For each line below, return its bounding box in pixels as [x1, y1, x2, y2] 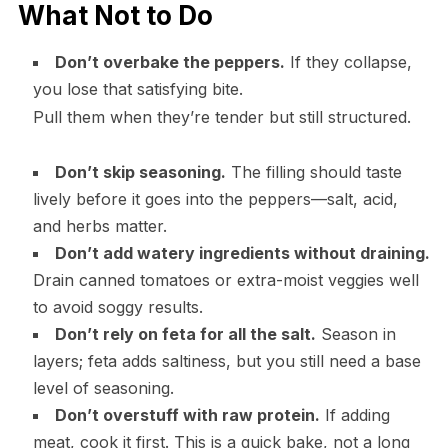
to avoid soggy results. [32, 297, 203, 318]
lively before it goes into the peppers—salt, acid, [32, 189, 398, 210]
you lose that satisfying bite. [32, 79, 243, 100]
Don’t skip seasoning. [54, 162, 226, 183]
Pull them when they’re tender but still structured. [32, 107, 411, 128]
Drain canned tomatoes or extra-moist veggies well [32, 270, 419, 291]
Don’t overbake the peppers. [54, 52, 285, 73]
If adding [319, 405, 390, 426]
